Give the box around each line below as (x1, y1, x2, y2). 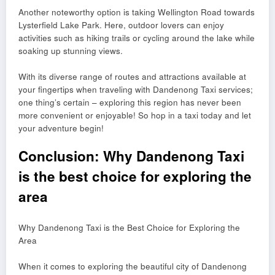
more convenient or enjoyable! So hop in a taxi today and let (18, 109, 251, 122)
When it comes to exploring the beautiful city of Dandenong (18, 260, 247, 272)
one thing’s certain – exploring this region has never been (18, 96, 241, 109)
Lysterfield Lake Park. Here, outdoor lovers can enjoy (18, 19, 224, 31)
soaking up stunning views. (18, 45, 123, 57)
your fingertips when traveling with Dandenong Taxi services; (18, 83, 253, 96)
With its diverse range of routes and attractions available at (18, 71, 246, 83)
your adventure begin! (18, 122, 104, 134)
